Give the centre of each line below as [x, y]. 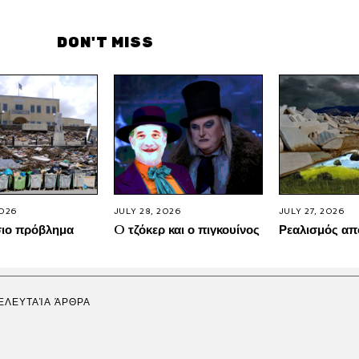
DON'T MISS [105, 43]
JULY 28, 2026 [147, 212]
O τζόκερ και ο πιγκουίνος [186, 229]
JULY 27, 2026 [312, 212]
